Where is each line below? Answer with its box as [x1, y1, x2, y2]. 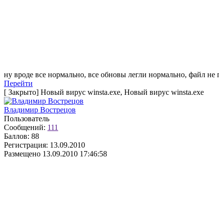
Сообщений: [4, 123, 45, 131]
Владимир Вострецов [4, 106, 76, 114]
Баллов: [4, 132, 29, 140]
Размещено [4, 150, 41, 158]
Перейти [4, 79, 33, 88]
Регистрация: [4, 141, 48, 149]
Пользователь [4, 114, 49, 123]
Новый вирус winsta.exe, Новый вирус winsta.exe [39, 88, 204, 96]
